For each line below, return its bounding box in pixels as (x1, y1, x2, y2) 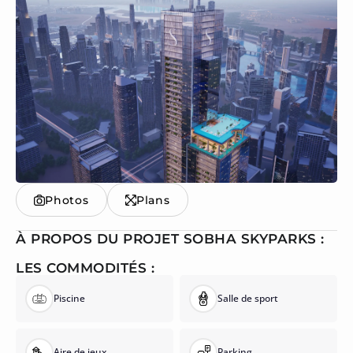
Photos (45, 193, 89, 208)
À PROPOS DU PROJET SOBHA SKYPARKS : (16, 231, 325, 247)
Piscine (54, 292, 85, 306)
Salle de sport (217, 292, 278, 306)
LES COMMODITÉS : (16, 260, 154, 277)
